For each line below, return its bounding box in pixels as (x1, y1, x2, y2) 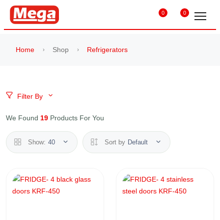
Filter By (15, 92, 45, 100)
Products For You (48, 113, 104, 122)
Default (128, 138, 150, 146)
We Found (6, 113, 40, 122)
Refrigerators (87, 45, 128, 54)
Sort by (103, 138, 125, 146)
